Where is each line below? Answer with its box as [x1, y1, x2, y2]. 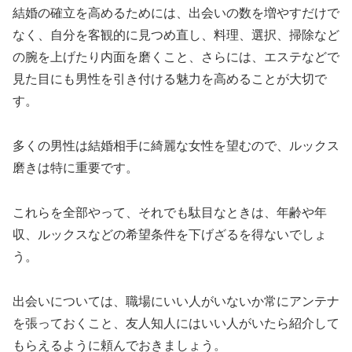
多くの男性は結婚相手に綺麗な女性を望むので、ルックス [13, 138, 339, 152]
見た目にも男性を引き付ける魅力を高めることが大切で [13, 72, 327, 86]
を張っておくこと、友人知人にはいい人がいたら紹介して [13, 316, 339, 330]
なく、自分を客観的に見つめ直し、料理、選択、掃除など [13, 28, 339, 42]
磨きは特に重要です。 [13, 160, 138, 174]
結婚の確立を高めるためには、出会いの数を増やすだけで [13, 6, 339, 20]
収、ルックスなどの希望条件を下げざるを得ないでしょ [13, 227, 327, 241]
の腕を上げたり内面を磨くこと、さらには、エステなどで [13, 50, 339, 64]
